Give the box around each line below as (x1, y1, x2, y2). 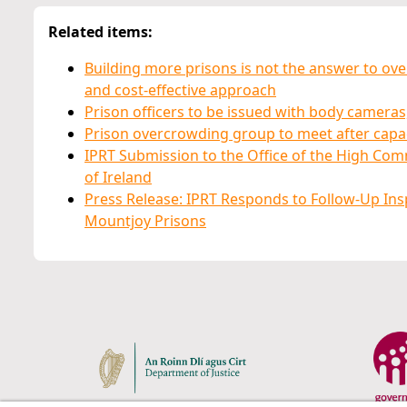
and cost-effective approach (84, 80, 276, 100)
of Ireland (84, 167, 152, 187)
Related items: (48, 22, 153, 42)
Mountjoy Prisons (84, 211, 206, 231)
